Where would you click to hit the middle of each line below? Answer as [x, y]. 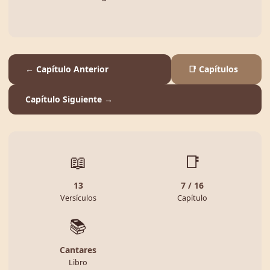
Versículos [78, 198]
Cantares [78, 250]
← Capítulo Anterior [67, 69]
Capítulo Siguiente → [69, 99]
